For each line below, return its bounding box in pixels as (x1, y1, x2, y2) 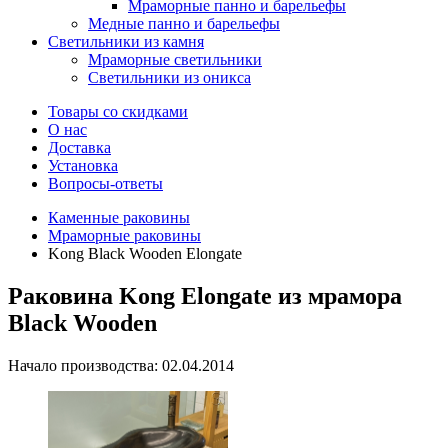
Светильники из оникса (88, 69, 251, 86)
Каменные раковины (48, 209, 190, 226)
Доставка (48, 139, 111, 156)
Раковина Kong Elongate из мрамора (8, 282, 402, 309)
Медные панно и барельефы (88, 15, 280, 32)
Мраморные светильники (88, 51, 262, 68)
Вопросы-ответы (48, 175, 163, 192)
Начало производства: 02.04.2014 (8, 356, 234, 374)
